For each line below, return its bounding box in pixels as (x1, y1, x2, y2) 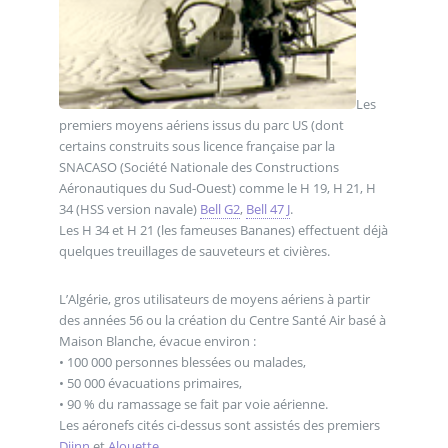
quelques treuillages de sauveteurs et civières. (58, 242, 330, 261)
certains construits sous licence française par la (58, 137, 335, 156)
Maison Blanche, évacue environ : (58, 331, 256, 350)
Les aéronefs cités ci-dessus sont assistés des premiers (58, 415, 380, 434)
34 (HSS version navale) (58, 200, 200, 219)
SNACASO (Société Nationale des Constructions (58, 158, 339, 177)
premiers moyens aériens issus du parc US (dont (58, 116, 344, 135)
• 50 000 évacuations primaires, (58, 373, 242, 392)
